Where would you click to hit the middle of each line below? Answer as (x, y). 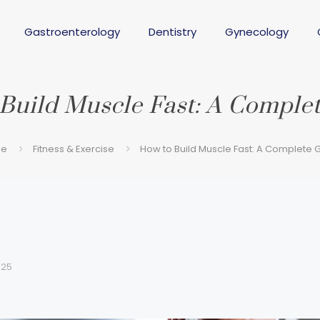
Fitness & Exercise (73, 149)
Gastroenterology (72, 32)
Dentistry (172, 32)
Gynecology (257, 32)
